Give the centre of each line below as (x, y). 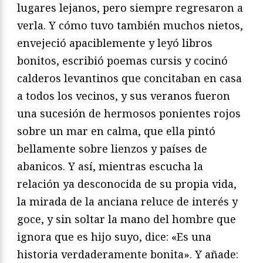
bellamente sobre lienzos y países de (112, 148)
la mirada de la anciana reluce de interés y (127, 201)
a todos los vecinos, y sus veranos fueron (124, 95)
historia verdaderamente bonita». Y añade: (128, 254)
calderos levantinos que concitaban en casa (129, 78)
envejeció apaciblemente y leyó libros (115, 43)
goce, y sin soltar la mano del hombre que (127, 219)
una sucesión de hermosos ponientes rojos (129, 113)
